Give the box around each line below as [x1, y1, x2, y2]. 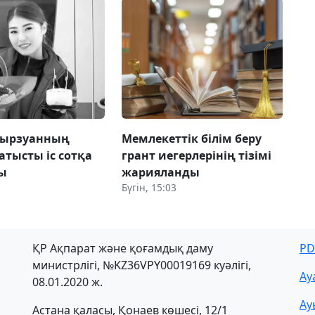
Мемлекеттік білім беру [121, 130, 262, 146]
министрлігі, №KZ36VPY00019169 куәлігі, [32, 257, 251, 273]
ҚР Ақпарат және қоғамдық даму [32, 240, 213, 256]
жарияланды [121, 164, 200, 180]
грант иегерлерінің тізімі [121, 147, 271, 163]
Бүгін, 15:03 [121, 180, 176, 194]
